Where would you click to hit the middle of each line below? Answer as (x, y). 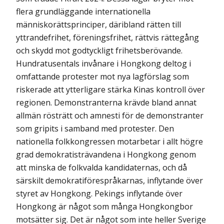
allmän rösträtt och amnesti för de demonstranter (110, 116)
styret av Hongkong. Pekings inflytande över (99, 194)
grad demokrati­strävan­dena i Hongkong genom (106, 155)
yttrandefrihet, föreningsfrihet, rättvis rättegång (107, 38)
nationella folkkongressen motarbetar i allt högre (109, 142)
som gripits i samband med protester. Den (95, 129)
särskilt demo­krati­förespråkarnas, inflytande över (109, 181)
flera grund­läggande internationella (83, 12)
